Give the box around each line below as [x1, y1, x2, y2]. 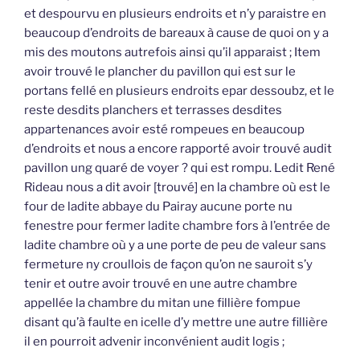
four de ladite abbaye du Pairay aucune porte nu [24, 199, 292, 215]
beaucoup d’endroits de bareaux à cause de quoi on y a [24, 26, 329, 41]
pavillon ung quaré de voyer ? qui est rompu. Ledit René [24, 161, 335, 176]
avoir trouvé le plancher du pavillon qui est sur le [24, 64, 296, 80]
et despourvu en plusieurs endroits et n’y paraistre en [24, 6, 326, 22]
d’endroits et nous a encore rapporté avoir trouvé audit [24, 141, 332, 157]
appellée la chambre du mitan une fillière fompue [24, 296, 301, 311]
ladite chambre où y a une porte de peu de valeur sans [24, 238, 326, 253]
